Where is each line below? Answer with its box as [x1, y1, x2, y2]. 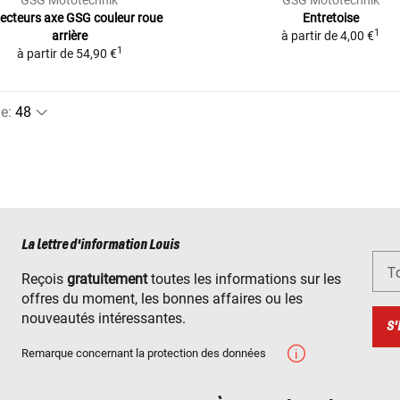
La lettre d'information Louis [21, 237, 179, 254]
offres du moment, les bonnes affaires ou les [21, 290, 303, 308]
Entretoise [302, 10, 359, 25]
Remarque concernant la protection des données [21, 346, 266, 361]
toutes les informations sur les [147, 271, 341, 288]
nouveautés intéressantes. [21, 310, 186, 328]
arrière [51, 28, 87, 43]
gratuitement [67, 271, 147, 288]
